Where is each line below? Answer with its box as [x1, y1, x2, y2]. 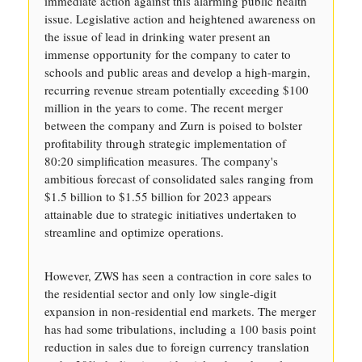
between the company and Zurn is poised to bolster [44, 117, 302, 133]
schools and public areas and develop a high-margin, [44, 64, 310, 80]
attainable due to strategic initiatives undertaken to [44, 206, 297, 222]
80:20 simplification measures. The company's [44, 153, 278, 169]
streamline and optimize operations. [44, 224, 224, 240]
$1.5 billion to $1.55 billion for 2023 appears [44, 188, 271, 204]
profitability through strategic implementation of [44, 135, 286, 151]
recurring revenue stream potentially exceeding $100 [44, 82, 309, 98]
